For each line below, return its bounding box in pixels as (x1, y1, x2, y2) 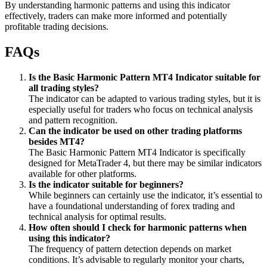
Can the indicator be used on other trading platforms (29, 125, 242, 136)
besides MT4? (29, 136, 85, 147)
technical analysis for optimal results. (29, 211, 166, 222)
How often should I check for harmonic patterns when (29, 222, 247, 232)
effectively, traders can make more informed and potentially (5, 11, 227, 21)
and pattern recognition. (29, 114, 117, 125)
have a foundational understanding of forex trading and (29, 200, 235, 211)
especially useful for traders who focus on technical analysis (29, 104, 253, 114)
